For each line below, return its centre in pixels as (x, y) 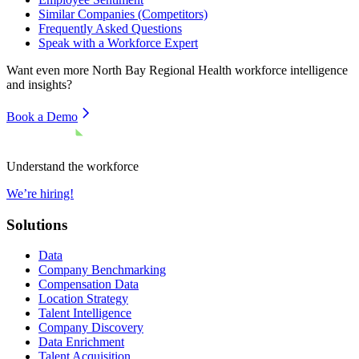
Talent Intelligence (85, 313)
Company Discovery (91, 328)
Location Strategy (83, 299)
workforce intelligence (290, 70)
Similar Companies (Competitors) (123, 14)
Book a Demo (42, 116)
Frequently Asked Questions (110, 28)
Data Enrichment (81, 342)
